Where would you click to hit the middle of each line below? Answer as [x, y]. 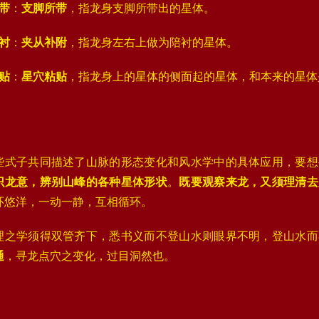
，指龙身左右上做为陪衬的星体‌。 [152, 42]
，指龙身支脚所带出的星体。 [141, 8]
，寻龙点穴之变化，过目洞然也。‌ [90, 256]
